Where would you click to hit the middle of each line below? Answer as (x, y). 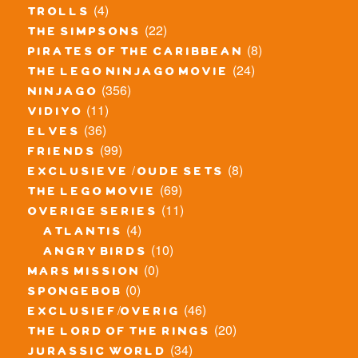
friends (62, 153)
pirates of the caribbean (136, 53)
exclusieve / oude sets (126, 173)
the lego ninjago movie (129, 73)
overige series (93, 213)
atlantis (84, 233)
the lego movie (92, 193)
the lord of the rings (119, 333)
